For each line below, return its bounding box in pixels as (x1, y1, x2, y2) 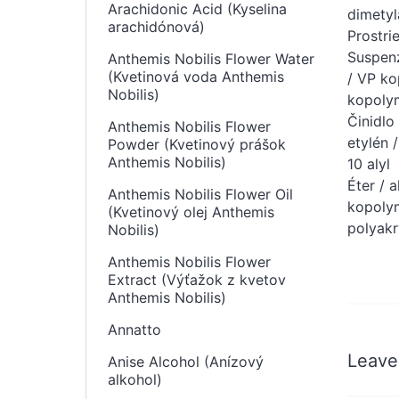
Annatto (108, 321, 161, 338)
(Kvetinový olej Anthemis (108, 203, 274, 221)
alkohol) (108, 370, 162, 388)
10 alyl (347, 154, 390, 173)
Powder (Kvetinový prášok (108, 135, 286, 153)
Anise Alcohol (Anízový (108, 353, 264, 370)
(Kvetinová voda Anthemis (108, 68, 284, 85)
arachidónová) (108, 18, 205, 36)
